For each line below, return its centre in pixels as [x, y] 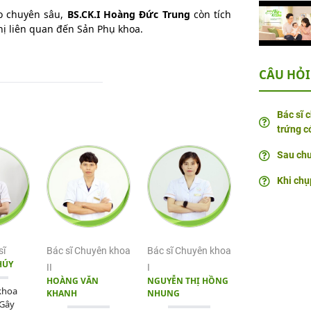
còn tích [211, 14]
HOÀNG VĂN [72, 281]
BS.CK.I [83, 14]
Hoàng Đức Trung [145, 14]
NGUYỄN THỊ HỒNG [187, 281]
